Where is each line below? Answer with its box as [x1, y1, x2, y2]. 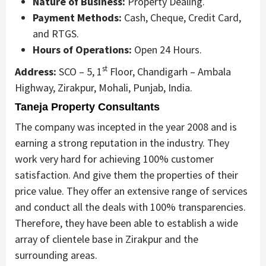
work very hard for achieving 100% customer [15, 151, 214, 166]
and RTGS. [33, 26, 79, 40]
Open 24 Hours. [132, 42, 202, 56]
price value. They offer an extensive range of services [15, 183, 248, 198]
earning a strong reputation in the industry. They [15, 135, 229, 150]
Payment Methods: [33, 10, 122, 24]
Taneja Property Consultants [15, 100, 160, 113]
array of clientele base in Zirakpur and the [15, 232, 198, 246]
